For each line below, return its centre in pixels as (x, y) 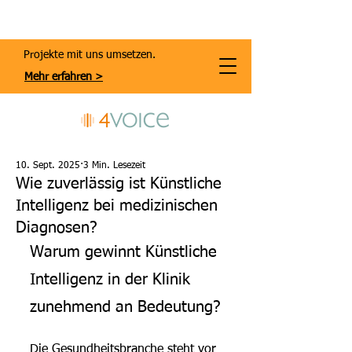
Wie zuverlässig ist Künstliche (119, 184)
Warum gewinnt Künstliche (126, 252)
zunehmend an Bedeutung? (125, 307)
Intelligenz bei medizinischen (117, 206)
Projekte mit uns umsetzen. (90, 55)
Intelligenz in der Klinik (112, 280)
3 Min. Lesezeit (114, 166)
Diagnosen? (56, 228)
